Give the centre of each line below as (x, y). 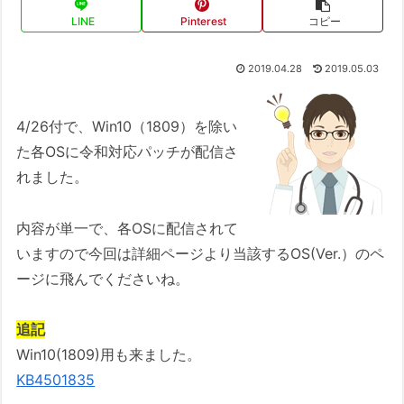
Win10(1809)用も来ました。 (109, 355)
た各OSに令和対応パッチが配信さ (128, 151)
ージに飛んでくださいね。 (103, 278)
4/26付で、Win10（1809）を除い (127, 126)
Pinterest (204, 22)
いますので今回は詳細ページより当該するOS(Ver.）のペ (201, 253)
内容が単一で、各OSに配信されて (128, 228)
